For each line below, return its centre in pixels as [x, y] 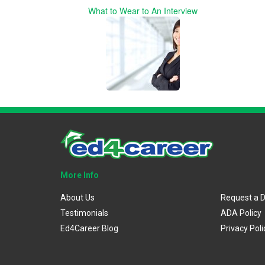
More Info [80, 175]
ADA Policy [241, 213]
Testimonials [84, 213]
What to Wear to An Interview [143, 10]
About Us [77, 197]
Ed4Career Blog [89, 228]
